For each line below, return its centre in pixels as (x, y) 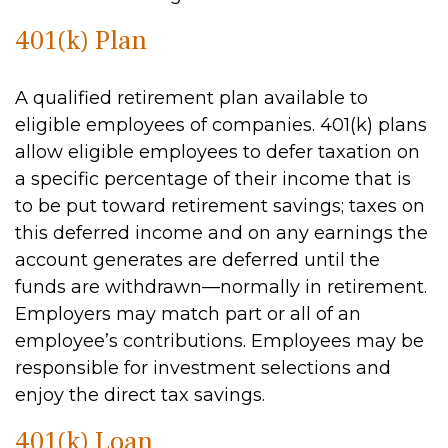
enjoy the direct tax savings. (140, 395)
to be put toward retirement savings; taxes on (220, 206)
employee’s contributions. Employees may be (219, 341)
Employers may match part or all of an (188, 314)
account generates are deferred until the (197, 260)
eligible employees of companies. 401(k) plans (221, 125)
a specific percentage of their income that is (213, 179)
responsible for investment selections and (203, 368)
